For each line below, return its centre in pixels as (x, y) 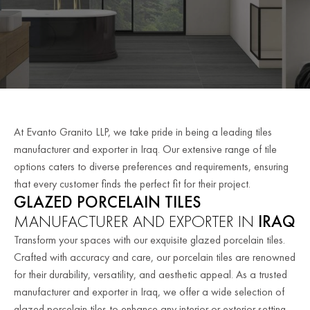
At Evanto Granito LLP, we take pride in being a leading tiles (143, 131)
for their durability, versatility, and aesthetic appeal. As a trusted (151, 274)
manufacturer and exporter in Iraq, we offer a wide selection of (149, 291)
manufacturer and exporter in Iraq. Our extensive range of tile (145, 149)
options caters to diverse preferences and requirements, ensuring (151, 166)
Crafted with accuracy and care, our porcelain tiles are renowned (155, 257)
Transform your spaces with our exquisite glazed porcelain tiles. (149, 239)
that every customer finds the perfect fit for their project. (132, 183)
